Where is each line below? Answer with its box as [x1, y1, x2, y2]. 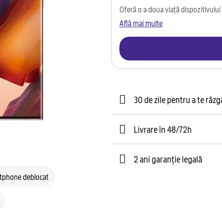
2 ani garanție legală [134, 153, 202, 165]
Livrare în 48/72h [134, 123, 192, 135]
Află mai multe [119, 17, 163, 28]
